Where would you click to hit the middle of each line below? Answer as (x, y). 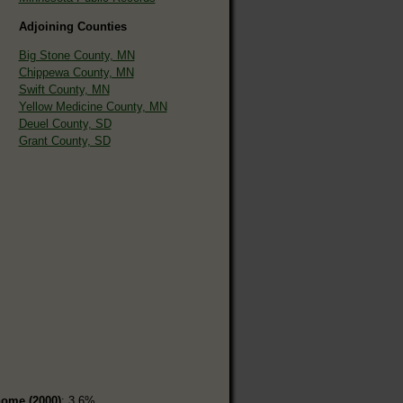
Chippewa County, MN (76, 72)
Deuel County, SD (65, 123)
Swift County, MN (64, 89)
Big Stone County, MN (76, 55)
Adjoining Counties (72, 26)
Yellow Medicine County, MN (93, 106)
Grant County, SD (64, 140)
